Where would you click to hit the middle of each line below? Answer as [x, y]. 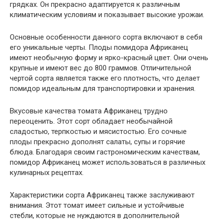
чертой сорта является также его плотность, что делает [105, 78]
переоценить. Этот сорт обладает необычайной [91, 121]
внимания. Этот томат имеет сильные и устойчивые [97, 205]
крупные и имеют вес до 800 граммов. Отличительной [100, 68]
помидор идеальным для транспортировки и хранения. [103, 88]
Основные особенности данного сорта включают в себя [106, 37]
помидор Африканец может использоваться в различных [108, 162]
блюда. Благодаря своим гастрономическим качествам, [105, 152]
